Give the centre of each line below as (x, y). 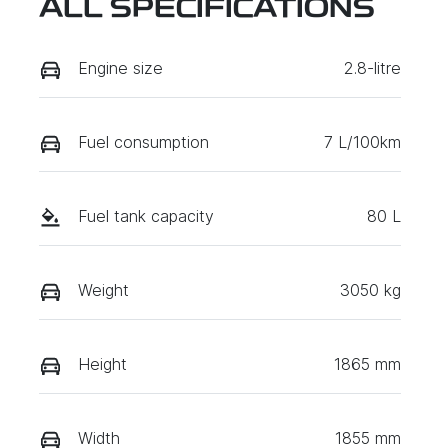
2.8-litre (372, 67)
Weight (103, 289)
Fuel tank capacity (146, 215)
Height (102, 364)
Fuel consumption (143, 141)
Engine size (120, 67)
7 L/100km (362, 141)
